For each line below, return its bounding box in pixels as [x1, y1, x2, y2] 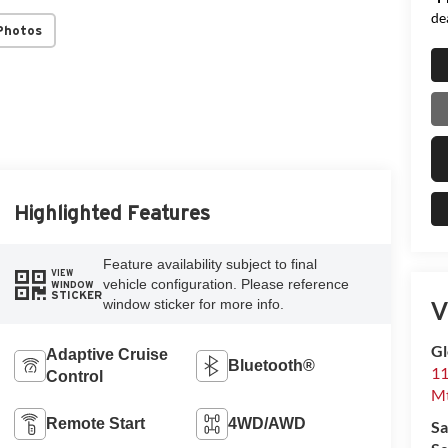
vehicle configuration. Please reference [102, 276, 349, 293]
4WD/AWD [228, 415, 307, 433]
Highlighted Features [13, 202, 210, 225]
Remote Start [45, 415, 145, 433]
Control [45, 368, 103, 386]
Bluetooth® [228, 357, 316, 375]
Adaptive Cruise [45, 346, 168, 364]
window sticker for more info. [102, 296, 284, 313]
